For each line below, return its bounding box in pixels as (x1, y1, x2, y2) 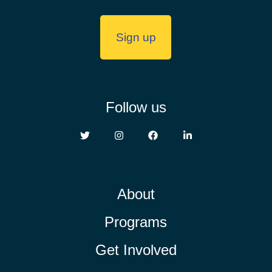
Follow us (105, 98, 166, 115)
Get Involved (95, 241, 177, 258)
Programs (104, 213, 168, 230)
